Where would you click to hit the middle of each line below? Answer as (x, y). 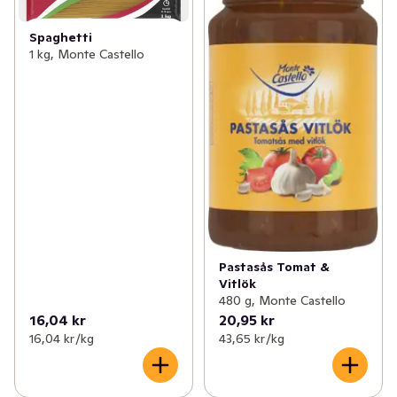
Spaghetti (61, 38)
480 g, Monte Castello (282, 300)
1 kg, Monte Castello (87, 54)
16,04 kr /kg (62, 338)
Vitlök (237, 283)
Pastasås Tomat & (274, 266)
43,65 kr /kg (251, 338)
